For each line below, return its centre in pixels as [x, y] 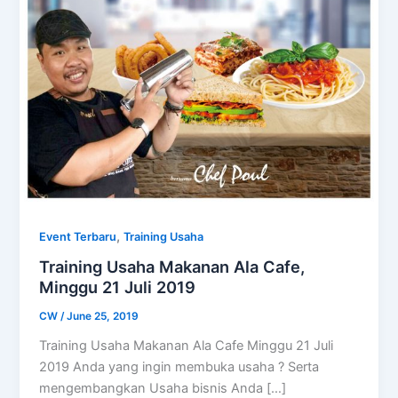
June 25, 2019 [103, 317]
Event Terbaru [78, 236]
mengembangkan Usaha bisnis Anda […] [163, 388]
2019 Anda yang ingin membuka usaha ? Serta [179, 366]
